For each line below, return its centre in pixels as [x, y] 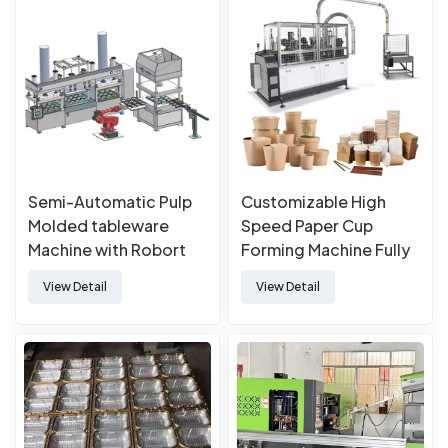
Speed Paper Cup [307, 225]
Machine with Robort [107, 249]
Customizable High [313, 201]
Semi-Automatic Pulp [110, 201]
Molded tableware [98, 225]
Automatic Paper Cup [322, 273]
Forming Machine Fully [325, 249]
